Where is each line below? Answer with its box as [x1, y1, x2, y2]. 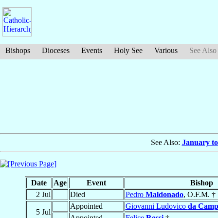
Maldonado [145, 190, 183, 199]
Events [81, 46, 102, 54]
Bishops [5, 46, 30, 54]
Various [154, 46, 178, 54]
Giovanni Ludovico [125, 202, 188, 211]
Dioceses [42, 46, 70, 54]
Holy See [114, 46, 143, 54]
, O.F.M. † [183, 190, 216, 199]
